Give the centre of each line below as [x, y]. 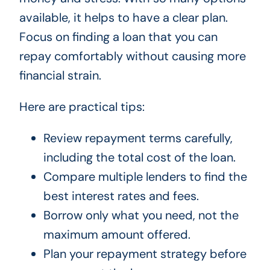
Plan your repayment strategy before [145, 254]
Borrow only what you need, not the [141, 215]
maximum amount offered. [117, 235]
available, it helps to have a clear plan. [123, 18]
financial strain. [60, 76]
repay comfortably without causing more [132, 56]
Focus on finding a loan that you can [118, 37]
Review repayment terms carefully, [138, 138]
